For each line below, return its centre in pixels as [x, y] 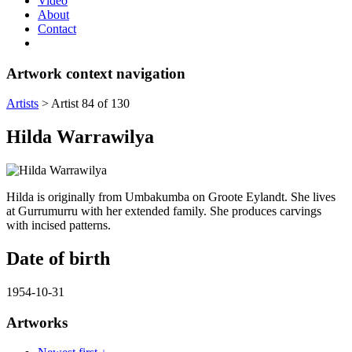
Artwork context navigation [96, 73]
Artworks [37, 322]
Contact [57, 28]
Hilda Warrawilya [80, 137]
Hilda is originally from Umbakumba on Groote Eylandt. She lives [171, 197]
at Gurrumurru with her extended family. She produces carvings [164, 211]
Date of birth [58, 259]
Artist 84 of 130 [90, 104]
